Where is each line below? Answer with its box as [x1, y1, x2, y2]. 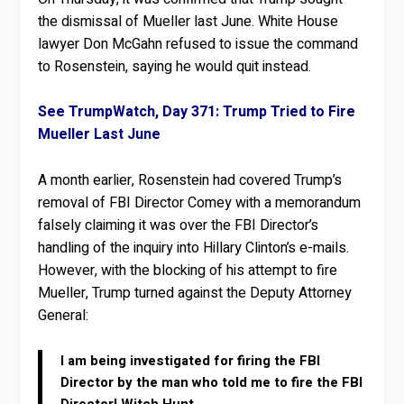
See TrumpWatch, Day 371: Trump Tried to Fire [38, 101, 356, 124]
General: [38, 304, 89, 326]
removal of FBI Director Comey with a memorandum [38, 191, 362, 214]
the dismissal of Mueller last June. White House [38, 10, 339, 32]
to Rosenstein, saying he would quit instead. [38, 55, 312, 78]
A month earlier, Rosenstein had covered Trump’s [38, 169, 343, 191]
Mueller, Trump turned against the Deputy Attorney [38, 281, 353, 304]
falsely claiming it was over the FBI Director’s [38, 214, 319, 236]
